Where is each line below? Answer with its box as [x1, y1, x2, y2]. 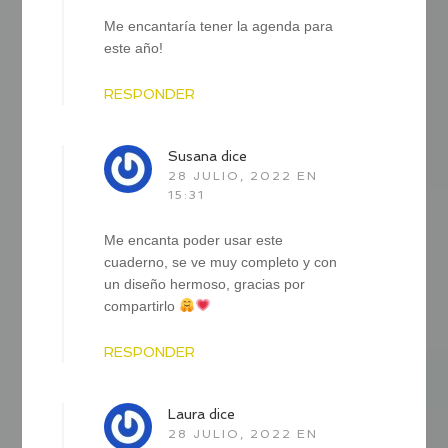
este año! [104, 39, 164, 56]
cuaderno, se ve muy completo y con [104, 253, 338, 270]
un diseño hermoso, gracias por [104, 275, 306, 292]
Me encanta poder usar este [104, 231, 284, 248]
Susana [168, 147, 218, 164]
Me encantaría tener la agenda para [104, 17, 334, 34]
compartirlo [104, 297, 180, 314]
